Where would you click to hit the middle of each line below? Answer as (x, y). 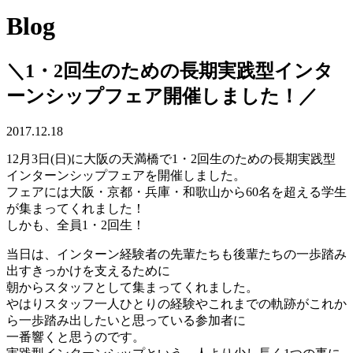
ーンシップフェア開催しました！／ (162, 96)
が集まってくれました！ (76, 208)
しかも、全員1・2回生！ (76, 225)
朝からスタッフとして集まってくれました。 (132, 287)
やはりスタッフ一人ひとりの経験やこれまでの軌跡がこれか (176, 303)
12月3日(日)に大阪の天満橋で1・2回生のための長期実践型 (171, 158)
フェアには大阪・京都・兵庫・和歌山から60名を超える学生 (176, 191)
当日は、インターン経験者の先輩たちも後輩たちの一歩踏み (176, 254)
